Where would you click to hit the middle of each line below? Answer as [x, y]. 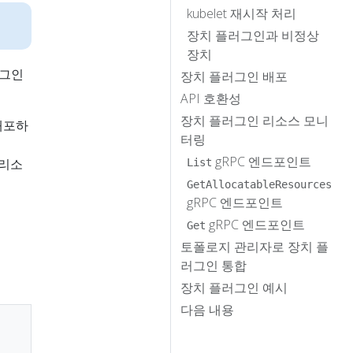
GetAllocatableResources [259, 184]
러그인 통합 [214, 265]
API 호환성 [211, 98]
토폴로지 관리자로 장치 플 [255, 246]
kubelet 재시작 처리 [242, 13]
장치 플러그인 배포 [234, 76]
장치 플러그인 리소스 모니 [255, 120]
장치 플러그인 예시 [234, 287]
